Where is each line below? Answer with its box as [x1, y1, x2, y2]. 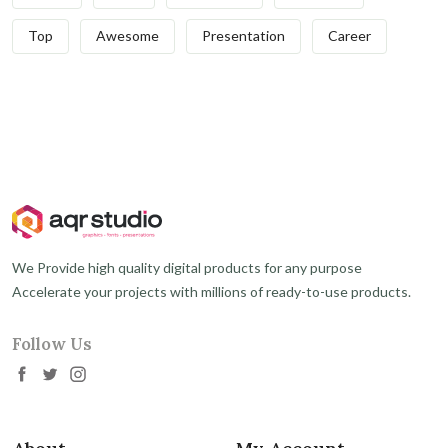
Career [328, 27, 371, 45]
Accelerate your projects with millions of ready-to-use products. [12, 283, 411, 301]
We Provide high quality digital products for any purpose [12, 259, 362, 277]
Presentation [202, 27, 285, 45]
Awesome [96, 27, 159, 45]
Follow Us [12, 333, 92, 356]
